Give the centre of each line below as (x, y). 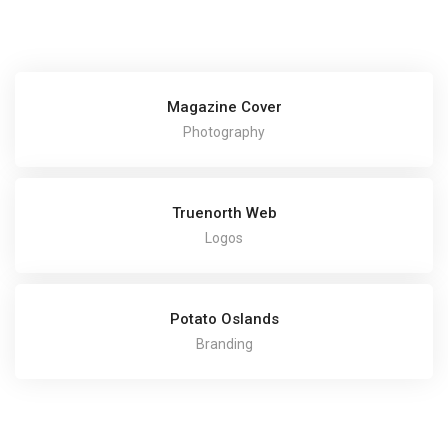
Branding (224, 344)
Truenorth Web (224, 213)
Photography (224, 132)
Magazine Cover (224, 107)
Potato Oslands (224, 319)
